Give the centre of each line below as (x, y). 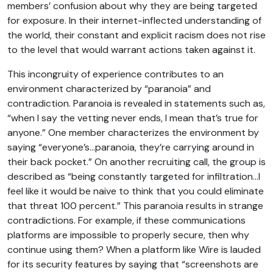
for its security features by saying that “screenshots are (133, 264)
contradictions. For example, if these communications (126, 220)
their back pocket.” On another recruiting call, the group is (136, 161)
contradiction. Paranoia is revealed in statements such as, (136, 103)
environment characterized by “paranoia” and (109, 88)
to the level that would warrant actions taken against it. (131, 49)
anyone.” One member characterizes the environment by (133, 132)
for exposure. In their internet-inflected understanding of (134, 20)
